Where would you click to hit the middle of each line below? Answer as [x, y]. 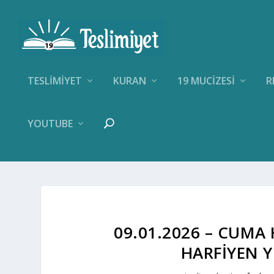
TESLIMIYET [55, 81]
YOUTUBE [50, 124]
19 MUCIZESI [206, 81]
